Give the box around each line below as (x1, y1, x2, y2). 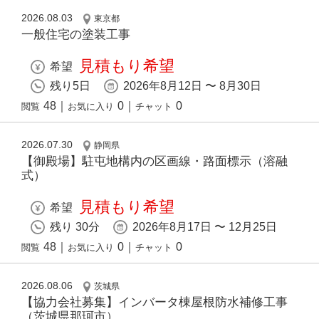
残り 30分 (50, 221, 100, 234)
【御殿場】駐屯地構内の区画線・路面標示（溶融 (21, 155, 288, 169)
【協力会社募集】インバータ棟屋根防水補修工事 (21, 296, 288, 310)
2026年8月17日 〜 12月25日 (132, 221, 277, 234)
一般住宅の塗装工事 (21, 28, 130, 42)
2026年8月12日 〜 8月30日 (123, 80, 261, 93)
